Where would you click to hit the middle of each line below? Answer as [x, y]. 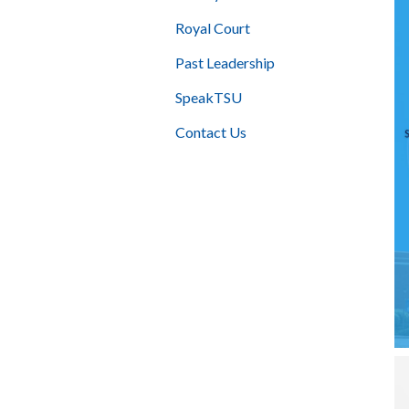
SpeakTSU [209, 97]
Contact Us [211, 131]
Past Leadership [225, 62]
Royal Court [213, 27]
